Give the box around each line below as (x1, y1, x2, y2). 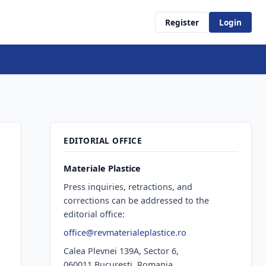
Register (165, 17, 199, 28)
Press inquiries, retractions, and (64, 180, 193, 192)
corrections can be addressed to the (64, 194, 210, 206)
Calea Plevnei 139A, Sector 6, (64, 245, 179, 256)
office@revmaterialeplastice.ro (64, 226, 187, 238)
